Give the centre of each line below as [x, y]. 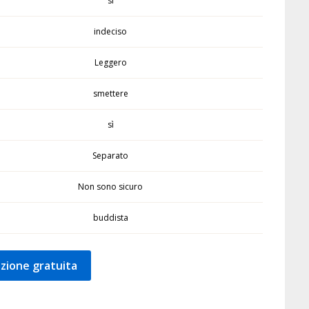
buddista [110, 218]
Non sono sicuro [111, 187]
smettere [110, 93]
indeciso [111, 31]
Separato [111, 156]
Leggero [110, 62]
